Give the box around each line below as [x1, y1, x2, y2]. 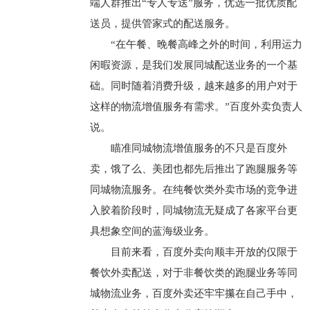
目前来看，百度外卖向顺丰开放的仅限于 [110, 246, 298, 257]
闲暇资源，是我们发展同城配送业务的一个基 [89, 60, 298, 71]
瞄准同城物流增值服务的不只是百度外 [110, 143, 287, 154]
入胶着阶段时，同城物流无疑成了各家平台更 [89, 205, 298, 216]
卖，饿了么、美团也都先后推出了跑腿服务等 [89, 163, 298, 174]
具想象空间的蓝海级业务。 [89, 226, 215, 237]
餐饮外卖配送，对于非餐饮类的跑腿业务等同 [89, 267, 298, 278]
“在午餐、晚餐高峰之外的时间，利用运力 [110, 39, 302, 50]
